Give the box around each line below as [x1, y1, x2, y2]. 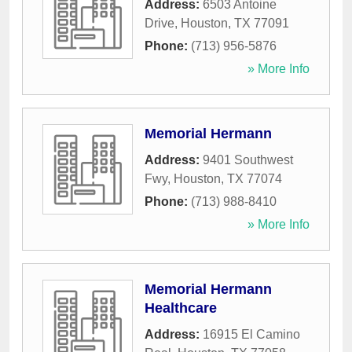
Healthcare [145, 300, 217, 317]
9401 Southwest [203, 153, 293, 167]
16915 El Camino [203, 328, 300, 342]
